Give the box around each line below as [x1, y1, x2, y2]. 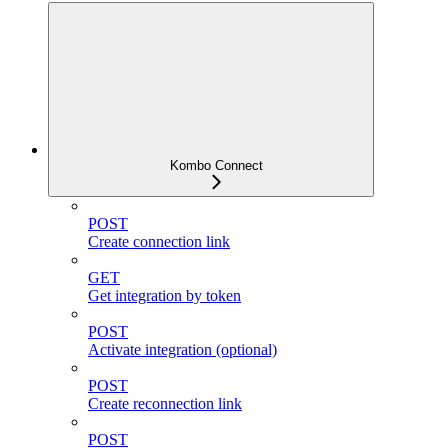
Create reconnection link [88, 395, 242, 412]
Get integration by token [88, 287, 241, 304]
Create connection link [88, 233, 230, 250]
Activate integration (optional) [88, 341, 277, 358]
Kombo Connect [169, 158, 263, 173]
